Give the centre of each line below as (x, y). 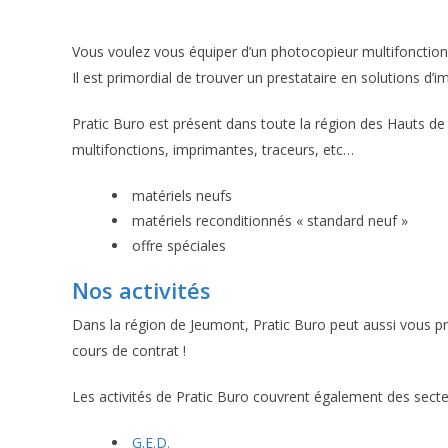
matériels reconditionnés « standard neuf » (270, 220)
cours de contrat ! (129, 350)
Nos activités (141, 290)
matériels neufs (182, 195)
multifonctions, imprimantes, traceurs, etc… (213, 149)
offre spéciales (179, 245)
